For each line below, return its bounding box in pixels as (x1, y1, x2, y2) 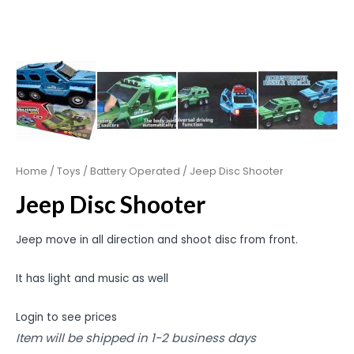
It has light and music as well (16, 271, 168, 287)
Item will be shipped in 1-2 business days (16, 330, 256, 347)
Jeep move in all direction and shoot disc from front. (16, 232, 298, 248)
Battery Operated (90, 164, 180, 178)
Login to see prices (16, 310, 117, 326)
